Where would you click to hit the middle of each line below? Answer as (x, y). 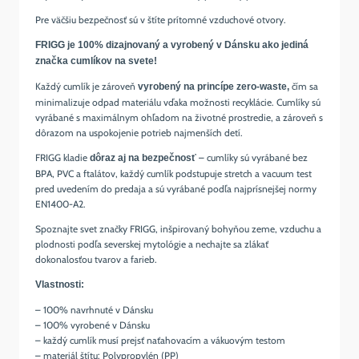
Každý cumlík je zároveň (85, 87)
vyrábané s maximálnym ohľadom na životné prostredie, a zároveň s (179, 118)
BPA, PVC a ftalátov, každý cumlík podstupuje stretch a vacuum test (173, 174)
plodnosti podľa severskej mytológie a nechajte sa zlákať (152, 244)
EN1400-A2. (61, 204)
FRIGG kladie (63, 158)
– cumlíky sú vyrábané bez (252, 158)
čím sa (304, 87)
